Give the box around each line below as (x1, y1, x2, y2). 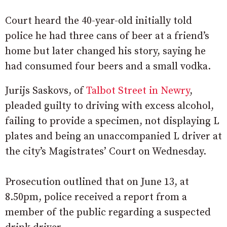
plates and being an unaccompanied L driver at (5, 130, 222, 143)
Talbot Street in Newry (86, 85, 190, 98)
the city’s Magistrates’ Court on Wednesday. (5, 145, 206, 159)
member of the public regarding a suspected (5, 206, 211, 219)
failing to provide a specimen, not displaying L (5, 115, 219, 128)
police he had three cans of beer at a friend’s (5, 30, 209, 43)
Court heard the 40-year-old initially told (5, 15, 192, 28)
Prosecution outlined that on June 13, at (5, 176, 189, 189)
